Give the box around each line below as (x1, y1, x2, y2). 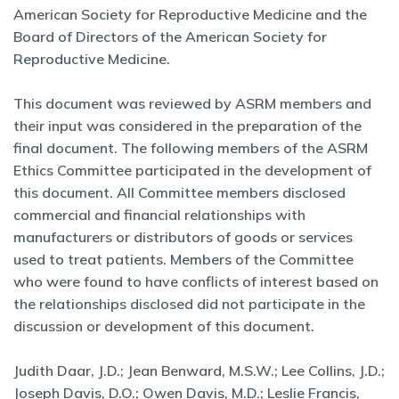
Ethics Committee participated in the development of (13, 161, 371, 179)
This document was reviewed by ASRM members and (13, 94, 371, 112)
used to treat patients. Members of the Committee (13, 250, 354, 268)
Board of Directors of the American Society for (13, 28, 327, 45)
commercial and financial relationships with (13, 206, 305, 224)
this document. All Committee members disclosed (13, 183, 346, 201)
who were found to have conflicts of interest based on (13, 273, 379, 290)
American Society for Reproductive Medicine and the (13, 5, 367, 23)
